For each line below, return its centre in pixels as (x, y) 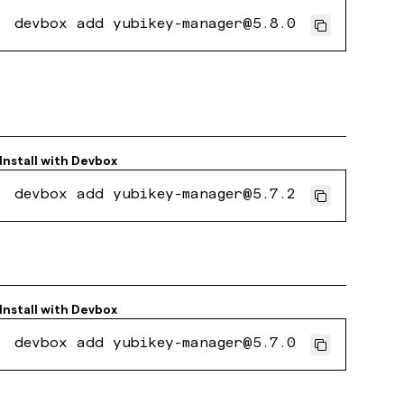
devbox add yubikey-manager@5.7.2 (155, 196)
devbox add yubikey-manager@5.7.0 (155, 344)
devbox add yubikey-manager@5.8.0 (155, 25)
